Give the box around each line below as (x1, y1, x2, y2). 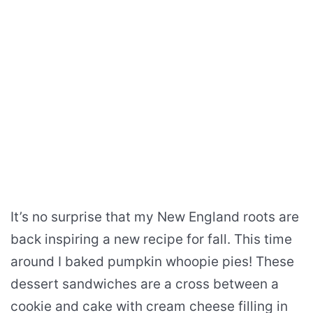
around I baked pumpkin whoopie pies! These (10, 253, 294, 270)
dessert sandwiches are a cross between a (10, 275, 279, 292)
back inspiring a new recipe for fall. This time (10, 231, 292, 247)
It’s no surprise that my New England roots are (10, 208, 299, 225)
